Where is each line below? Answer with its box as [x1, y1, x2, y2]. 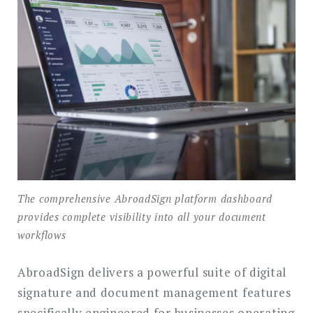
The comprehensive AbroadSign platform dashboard [17, 191, 272, 206]
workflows [17, 228, 66, 242]
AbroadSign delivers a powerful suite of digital [17, 263, 286, 280]
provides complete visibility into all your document [17, 210, 266, 224]
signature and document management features [17, 284, 291, 300]
